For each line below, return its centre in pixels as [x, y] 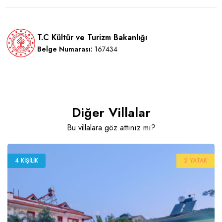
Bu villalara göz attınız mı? [111, 128]
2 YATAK [195, 161]
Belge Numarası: [65, 49]
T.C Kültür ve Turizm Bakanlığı [92, 38]
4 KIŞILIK [27, 161]
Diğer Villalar [111, 113]
